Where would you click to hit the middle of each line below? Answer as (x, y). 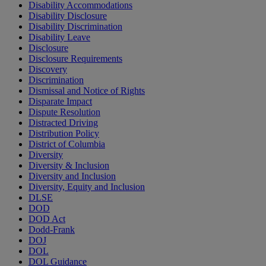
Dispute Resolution (64, 112)
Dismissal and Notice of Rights (87, 91)
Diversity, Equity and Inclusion (87, 187)
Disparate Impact (60, 102)
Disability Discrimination (75, 27)
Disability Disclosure (68, 16)
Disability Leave (59, 37)
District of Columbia (67, 144)
